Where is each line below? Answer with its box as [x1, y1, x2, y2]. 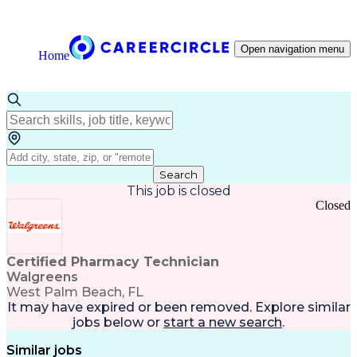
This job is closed [126, 183, 231, 198]
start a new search [163, 315, 282, 330]
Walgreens [6, 269, 78, 284]
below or [100, 315, 160, 330]
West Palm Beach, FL [6, 284, 143, 300]
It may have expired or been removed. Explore [6, 300, 304, 315]
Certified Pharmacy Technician [6, 254, 219, 269]
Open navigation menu [241, 43, 344, 55]
